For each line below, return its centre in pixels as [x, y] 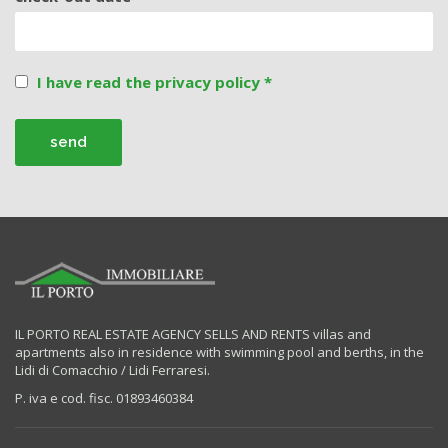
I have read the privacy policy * [154, 81]
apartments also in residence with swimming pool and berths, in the [219, 351]
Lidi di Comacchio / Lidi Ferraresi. [112, 369]
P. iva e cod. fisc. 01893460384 [104, 397]
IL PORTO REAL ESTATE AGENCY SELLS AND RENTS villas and [193, 333]
